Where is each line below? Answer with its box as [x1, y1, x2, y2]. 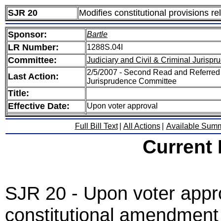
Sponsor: [8, 30, 47, 39]
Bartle [87, 30, 108, 38]
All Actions [123, 122, 160, 130]
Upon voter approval [87, 102, 158, 110]
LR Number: [8, 42, 59, 52]
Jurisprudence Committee [87, 77, 177, 85]
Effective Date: [8, 101, 70, 111]
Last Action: [8, 72, 59, 81]
